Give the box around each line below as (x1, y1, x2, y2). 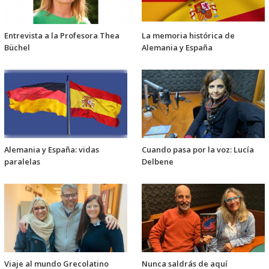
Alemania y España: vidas (4, 144, 99, 155)
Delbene (142, 156, 174, 167)
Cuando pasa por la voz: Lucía (142, 144, 254, 155)
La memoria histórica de (142, 29, 235, 41)
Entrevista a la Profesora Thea (4, 29, 119, 41)
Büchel (4, 41, 30, 53)
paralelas (4, 156, 40, 167)
